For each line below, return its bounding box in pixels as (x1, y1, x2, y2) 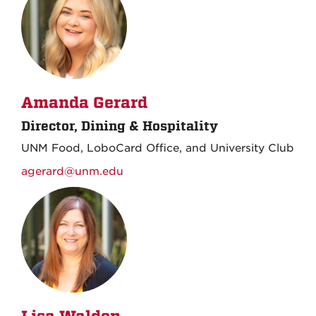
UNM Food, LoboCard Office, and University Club (21, 141, 294, 154)
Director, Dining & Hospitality (21, 118, 218, 133)
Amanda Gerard (21, 93, 147, 112)
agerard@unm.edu (21, 164, 123, 178)
